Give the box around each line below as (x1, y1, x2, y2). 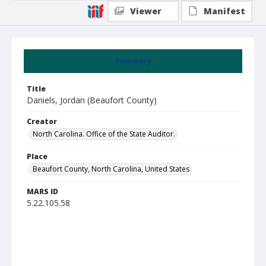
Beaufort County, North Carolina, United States (33, 164, 189, 174)
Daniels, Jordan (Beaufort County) (27, 94, 157, 106)
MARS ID (27, 186, 58, 197)
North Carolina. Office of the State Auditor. (33, 129, 175, 139)
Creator (27, 116, 57, 126)
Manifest (204, 5, 245, 17)
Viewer (130, 5, 161, 17)
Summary (115, 56, 151, 66)
